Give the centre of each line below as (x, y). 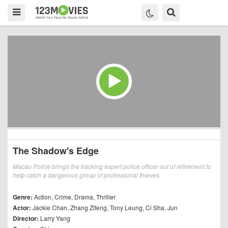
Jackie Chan (50, 207)
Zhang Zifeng (89, 207)
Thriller (106, 197)
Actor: (23, 208)
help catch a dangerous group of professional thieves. (87, 175)
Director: (26, 218)
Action (43, 197)
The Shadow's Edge (56, 151)
